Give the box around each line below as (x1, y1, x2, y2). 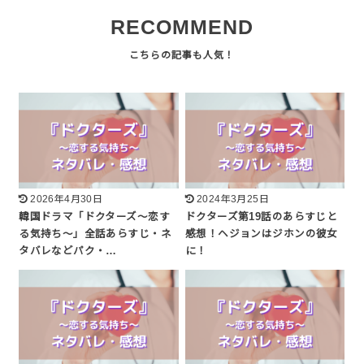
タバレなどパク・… (19, 245, 117, 257)
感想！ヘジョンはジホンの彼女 (185, 227, 338, 240)
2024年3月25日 (196, 193, 270, 205)
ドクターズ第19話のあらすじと (185, 210, 338, 223)
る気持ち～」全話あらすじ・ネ (19, 227, 171, 240)
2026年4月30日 (30, 193, 103, 205)
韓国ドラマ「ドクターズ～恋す (19, 210, 170, 223)
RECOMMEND (110, 15, 253, 38)
